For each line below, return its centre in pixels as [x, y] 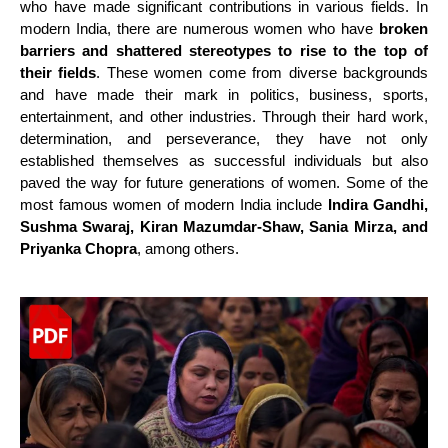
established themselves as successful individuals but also [224, 160]
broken [400, 28]
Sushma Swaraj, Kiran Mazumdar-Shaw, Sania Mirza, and [224, 226]
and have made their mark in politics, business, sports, [224, 94]
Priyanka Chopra [78, 248]
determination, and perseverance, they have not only [224, 138]
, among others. [188, 248]
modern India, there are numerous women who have [197, 28]
